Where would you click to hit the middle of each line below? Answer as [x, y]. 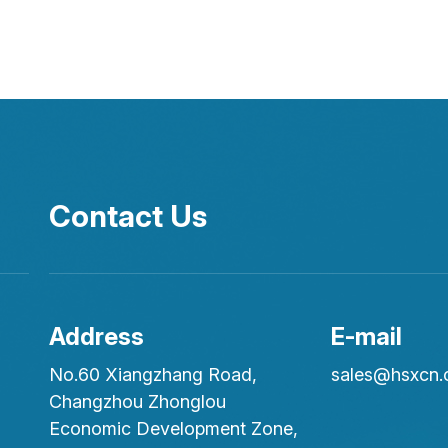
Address [96, 337]
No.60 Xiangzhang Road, [152, 375]
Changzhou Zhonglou [137, 402]
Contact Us [127, 216]
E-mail [367, 337]
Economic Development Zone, [173, 429]
